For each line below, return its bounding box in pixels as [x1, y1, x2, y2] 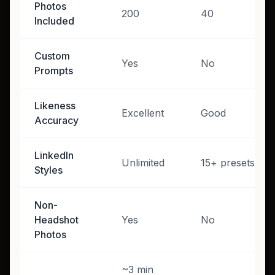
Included [34, 14, 74, 27]
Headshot [34, 213, 79, 226]
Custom [34, 49, 70, 62]
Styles [34, 163, 63, 176]
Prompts [34, 64, 73, 77]
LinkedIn [34, 149, 74, 161]
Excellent [122, 106, 164, 119]
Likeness [34, 99, 76, 112]
